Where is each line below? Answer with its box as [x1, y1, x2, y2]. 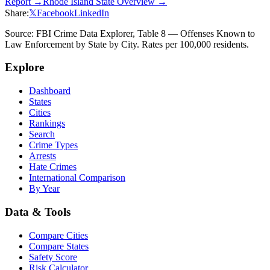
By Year [29, 183, 60, 194]
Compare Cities [29, 230, 88, 240]
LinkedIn [74, 7, 109, 18]
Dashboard [29, 86, 71, 96]
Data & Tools [5, 205, 71, 218]
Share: [5, 7, 29, 18]
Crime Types [29, 140, 78, 151]
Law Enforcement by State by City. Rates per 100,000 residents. [5, 39, 249, 49]
